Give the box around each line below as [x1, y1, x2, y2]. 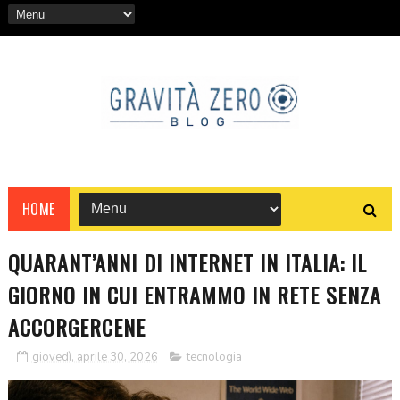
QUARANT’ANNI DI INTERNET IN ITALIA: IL [7, 246, 367, 279]
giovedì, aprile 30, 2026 [31, 348, 158, 365]
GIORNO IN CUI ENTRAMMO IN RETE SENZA [7, 278, 381, 311]
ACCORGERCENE [7, 310, 146, 343]
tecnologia [186, 348, 242, 365]
